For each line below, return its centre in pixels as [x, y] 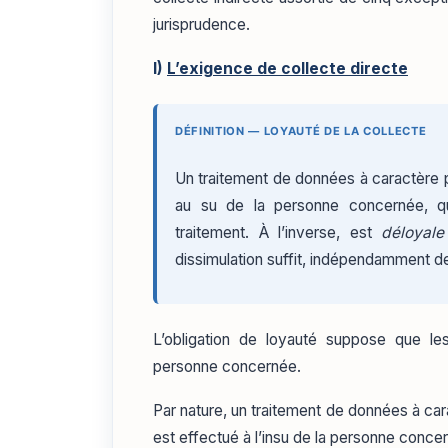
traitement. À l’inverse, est [278, 232]
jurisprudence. [201, 24]
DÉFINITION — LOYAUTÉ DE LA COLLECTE [301, 130]
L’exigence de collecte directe [287, 68]
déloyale [413, 232]
